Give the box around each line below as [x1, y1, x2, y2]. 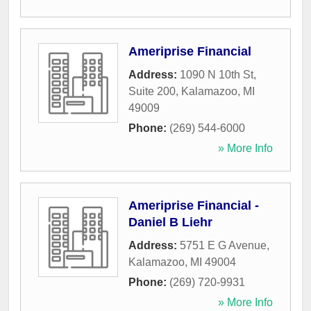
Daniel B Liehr [128, 215, 212, 230]
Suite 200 [128, 85, 176, 98]
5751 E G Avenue [180, 239, 267, 252]
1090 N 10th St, [180, 69, 256, 81]
